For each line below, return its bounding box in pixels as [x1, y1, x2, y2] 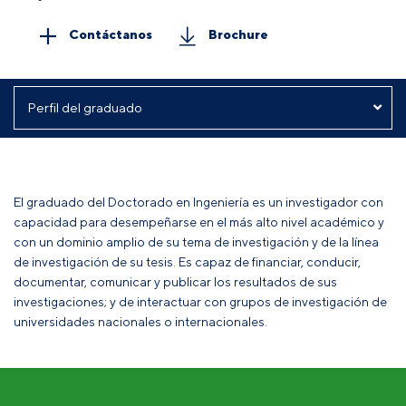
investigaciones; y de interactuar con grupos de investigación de [14, 294, 387, 310]
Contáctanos [68, 25, 152, 42]
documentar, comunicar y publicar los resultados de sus [14, 274, 337, 290]
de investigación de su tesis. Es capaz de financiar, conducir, [14, 254, 361, 270]
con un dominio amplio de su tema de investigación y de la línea [14, 234, 379, 250]
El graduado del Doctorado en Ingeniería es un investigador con [14, 194, 383, 210]
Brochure [208, 25, 268, 42]
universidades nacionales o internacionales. [14, 314, 267, 330]
